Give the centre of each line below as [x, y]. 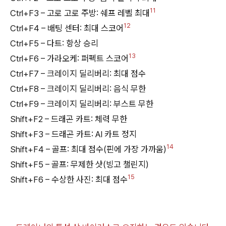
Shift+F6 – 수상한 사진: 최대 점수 [69, 179]
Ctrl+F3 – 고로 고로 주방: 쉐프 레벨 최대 [80, 13]
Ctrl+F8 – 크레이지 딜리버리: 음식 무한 [78, 89]
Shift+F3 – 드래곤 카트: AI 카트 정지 [73, 134]
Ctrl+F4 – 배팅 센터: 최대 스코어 [67, 28]
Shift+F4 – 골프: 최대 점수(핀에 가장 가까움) [88, 149]
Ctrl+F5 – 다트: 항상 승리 [54, 43]
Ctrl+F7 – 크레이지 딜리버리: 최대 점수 [78, 73]
